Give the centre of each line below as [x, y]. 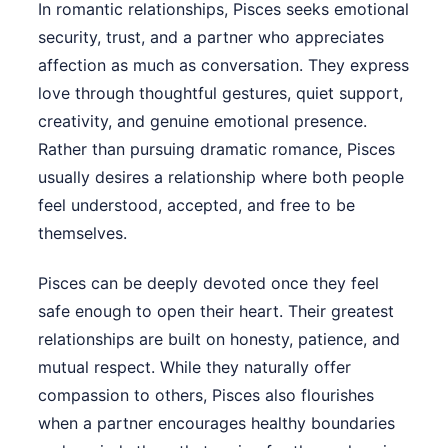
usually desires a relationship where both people [221, 176]
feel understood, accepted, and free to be [196, 204]
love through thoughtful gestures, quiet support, [220, 92]
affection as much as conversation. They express [223, 64]
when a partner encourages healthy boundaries [216, 422]
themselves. [82, 232]
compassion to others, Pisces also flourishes [206, 394]
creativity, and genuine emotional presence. [202, 120]
